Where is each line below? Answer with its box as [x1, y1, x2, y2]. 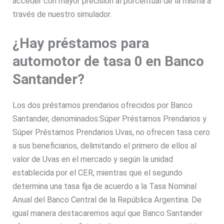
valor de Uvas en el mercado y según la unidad [12, 154, 173, 164]
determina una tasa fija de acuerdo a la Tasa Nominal [12, 181, 197, 191]
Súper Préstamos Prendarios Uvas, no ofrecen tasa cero [12, 127, 210, 137]
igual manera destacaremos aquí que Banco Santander [12, 208, 203, 218]
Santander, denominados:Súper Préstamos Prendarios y [12, 113, 207, 123]
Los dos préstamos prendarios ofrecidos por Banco [12, 100, 193, 110]
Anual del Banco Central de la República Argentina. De [12, 194, 202, 204]
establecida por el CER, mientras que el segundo [12, 167, 183, 177]
